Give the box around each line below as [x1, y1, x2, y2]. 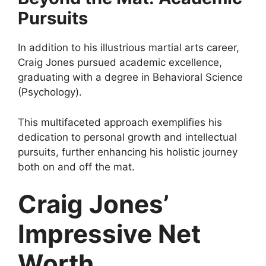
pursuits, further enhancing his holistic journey [18, 145, 237, 158]
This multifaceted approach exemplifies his [18, 116, 222, 128]
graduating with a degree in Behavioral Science [18, 71, 243, 83]
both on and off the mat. [18, 160, 135, 173]
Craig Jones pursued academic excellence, [18, 56, 222, 68]
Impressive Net [18, 218, 201, 249]
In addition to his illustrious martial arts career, [18, 42, 239, 53]
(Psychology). [18, 86, 82, 98]
